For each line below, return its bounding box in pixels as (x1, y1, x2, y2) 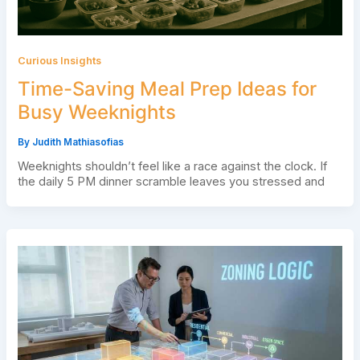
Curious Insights (17, 55, 101, 67)
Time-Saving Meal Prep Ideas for (17, 77, 317, 101)
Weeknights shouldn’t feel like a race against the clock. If (17, 158, 327, 174)
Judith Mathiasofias (31, 136, 124, 148)
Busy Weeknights (17, 100, 176, 125)
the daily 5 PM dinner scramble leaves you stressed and (17, 174, 325, 189)
